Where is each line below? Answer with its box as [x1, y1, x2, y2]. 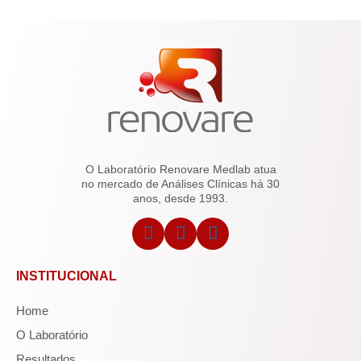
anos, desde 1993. [133, 192, 228, 205]
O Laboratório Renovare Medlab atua [85, 163, 276, 176]
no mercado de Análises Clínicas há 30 [81, 177, 280, 191]
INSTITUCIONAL [16, 269, 117, 284]
